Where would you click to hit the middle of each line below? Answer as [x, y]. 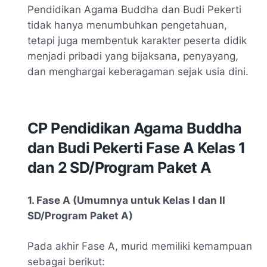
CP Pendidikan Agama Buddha [135, 128]
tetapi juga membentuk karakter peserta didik [137, 41]
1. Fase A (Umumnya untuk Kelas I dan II [126, 201]
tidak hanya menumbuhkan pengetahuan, [127, 25]
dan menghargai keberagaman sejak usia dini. [138, 72]
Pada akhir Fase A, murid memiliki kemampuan [140, 246]
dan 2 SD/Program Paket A [119, 168]
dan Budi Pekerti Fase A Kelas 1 [136, 148]
